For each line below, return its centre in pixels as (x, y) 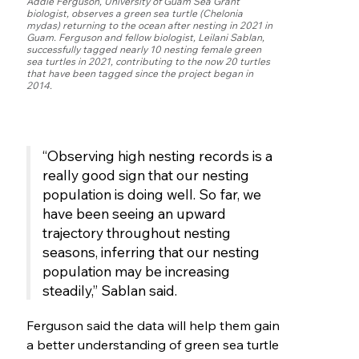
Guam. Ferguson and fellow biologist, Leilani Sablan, (145, 38)
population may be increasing (136, 271)
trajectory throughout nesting (136, 233)
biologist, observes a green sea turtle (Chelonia (134, 14)
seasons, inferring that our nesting (151, 252)
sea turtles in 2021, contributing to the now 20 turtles (148, 62)
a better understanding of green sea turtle (152, 345)
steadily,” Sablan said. (109, 290)
